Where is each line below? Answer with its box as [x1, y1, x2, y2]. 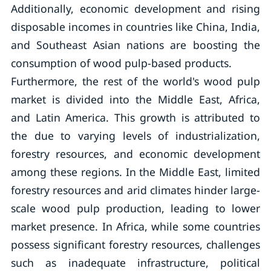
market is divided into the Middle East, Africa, [10, 92, 261, 106]
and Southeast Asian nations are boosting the [10, 38, 261, 52]
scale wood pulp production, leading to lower [10, 201, 261, 215]
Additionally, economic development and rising [10, 1, 261, 16]
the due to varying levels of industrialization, [10, 128, 261, 143]
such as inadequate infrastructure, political [10, 255, 261, 270]
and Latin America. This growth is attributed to [10, 110, 261, 125]
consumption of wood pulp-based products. [10, 56, 232, 70]
